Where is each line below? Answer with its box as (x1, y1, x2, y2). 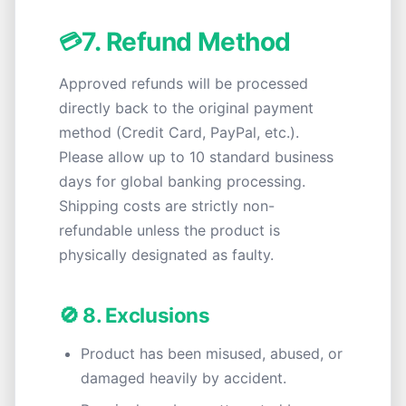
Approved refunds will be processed (59, 74, 308, 92)
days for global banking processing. (59, 172, 305, 190)
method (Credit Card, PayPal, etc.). (59, 123, 299, 141)
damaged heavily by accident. (81, 369, 286, 387)
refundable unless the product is (59, 221, 280, 239)
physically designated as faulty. (59, 246, 274, 264)
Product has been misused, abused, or (81, 344, 343, 362)
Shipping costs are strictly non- (59, 197, 275, 215)
